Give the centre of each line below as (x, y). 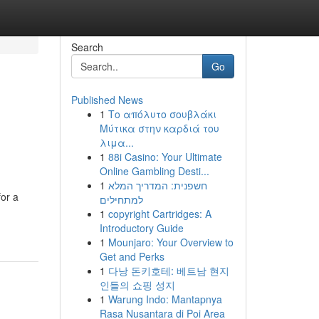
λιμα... (116, 142)
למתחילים (121, 199)
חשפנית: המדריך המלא (157, 185)
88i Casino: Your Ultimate (165, 157)
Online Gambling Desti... (154, 171)
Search (87, 47)
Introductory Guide (141, 228)
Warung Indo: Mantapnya (165, 299)
